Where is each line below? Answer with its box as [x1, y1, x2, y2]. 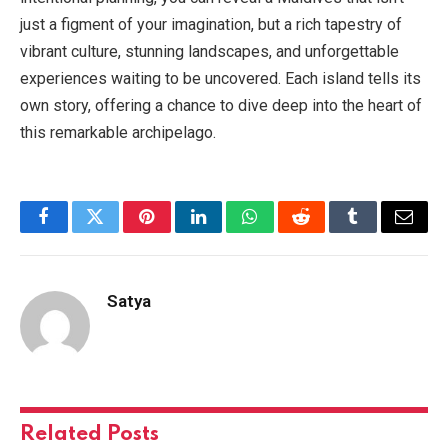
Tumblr [351, 222, 405, 241]
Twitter [93, 222, 146, 241]
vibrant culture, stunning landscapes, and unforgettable [20, 41, 399, 61]
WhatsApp [248, 222, 326, 241]
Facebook [42, 222, 113, 241]
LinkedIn [196, 222, 263, 241]
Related [20, 423, 107, 445]
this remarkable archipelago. [20, 122, 216, 142]
